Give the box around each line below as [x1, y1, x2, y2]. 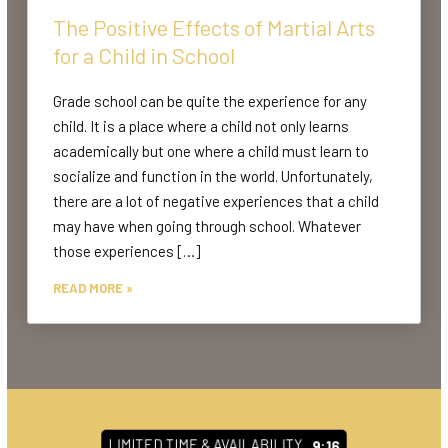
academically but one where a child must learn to [53, 141, 369, 160]
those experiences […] [53, 241, 200, 260]
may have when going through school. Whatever [53, 216, 361, 235]
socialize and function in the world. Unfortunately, [53, 166, 373, 185]
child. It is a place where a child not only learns [53, 116, 349, 135]
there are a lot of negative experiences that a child [53, 191, 379, 210]
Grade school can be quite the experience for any [53, 91, 367, 110]
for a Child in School [53, 41, 235, 68]
